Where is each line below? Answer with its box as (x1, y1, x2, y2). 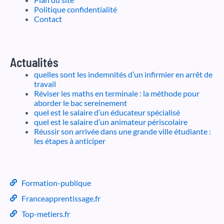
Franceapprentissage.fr (21, 193, 100, 203)
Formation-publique (21, 177, 91, 187)
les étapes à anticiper (34, 135, 105, 145)
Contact (34, 13, 62, 23)
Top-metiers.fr (21, 208, 70, 218)
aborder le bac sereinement (34, 97, 127, 107)
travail (34, 78, 56, 88)
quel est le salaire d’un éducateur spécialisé (34, 107, 180, 117)
